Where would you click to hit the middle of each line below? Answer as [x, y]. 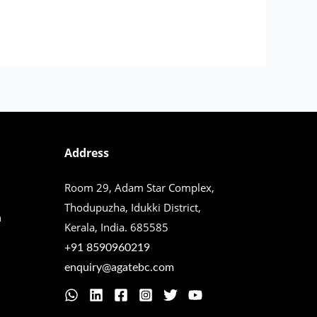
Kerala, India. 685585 [116, 227]
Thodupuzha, [98, 207]
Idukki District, [166, 207]
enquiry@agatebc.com [119, 267]
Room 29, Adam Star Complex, [139, 187]
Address [87, 152]
